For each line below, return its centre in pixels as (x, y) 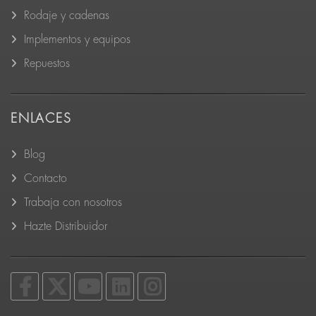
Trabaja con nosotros (73, 203)
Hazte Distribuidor (66, 227)
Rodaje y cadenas (67, 16)
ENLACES (41, 119)
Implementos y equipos (77, 40)
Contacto (45, 179)
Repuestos (47, 64)
